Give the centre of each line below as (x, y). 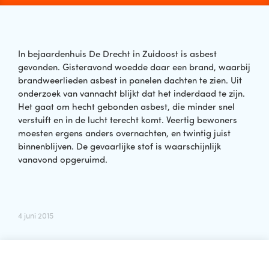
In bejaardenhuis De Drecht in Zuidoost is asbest (117, 54)
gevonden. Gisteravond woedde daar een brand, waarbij (134, 67)
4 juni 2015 (36, 215)
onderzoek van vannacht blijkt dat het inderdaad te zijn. (131, 93)
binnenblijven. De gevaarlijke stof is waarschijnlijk (119, 146)
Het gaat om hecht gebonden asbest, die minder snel (126, 107)
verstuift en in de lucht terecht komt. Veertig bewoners (128, 120)
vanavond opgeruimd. (63, 159)
